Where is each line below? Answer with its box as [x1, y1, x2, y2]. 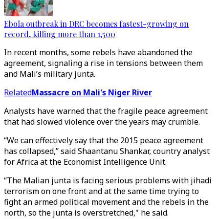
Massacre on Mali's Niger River [32, 87, 152, 98]
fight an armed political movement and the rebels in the [4, 197, 209, 207]
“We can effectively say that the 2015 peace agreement [4, 135, 203, 146]
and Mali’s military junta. [4, 68, 95, 79]
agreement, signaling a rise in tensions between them [4, 58, 203, 68]
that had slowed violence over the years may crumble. [4, 116, 200, 127]
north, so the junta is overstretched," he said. [4, 207, 169, 218]
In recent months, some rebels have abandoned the [4, 47, 193, 58]
